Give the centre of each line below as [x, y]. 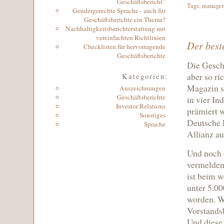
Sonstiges [152, 115]
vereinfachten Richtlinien [131, 37]
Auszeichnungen [142, 88]
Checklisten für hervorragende [124, 46]
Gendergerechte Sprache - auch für [119, 10]
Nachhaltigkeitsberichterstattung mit [115, 28]
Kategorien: [145, 76]
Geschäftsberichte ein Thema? [125, 19]
